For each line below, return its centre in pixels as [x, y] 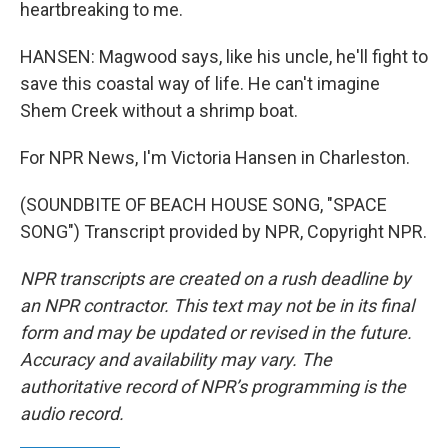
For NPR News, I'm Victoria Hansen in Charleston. [215, 157]
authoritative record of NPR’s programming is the [213, 386]
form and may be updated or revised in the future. [216, 332]
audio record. [72, 413]
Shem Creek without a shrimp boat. [159, 110]
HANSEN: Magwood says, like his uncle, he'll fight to [224, 56]
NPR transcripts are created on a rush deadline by [215, 278]
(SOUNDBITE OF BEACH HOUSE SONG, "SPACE [203, 204]
